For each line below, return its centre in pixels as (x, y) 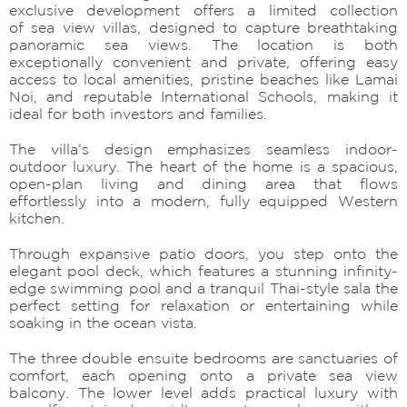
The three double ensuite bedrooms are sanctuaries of (203, 357)
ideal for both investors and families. (138, 113)
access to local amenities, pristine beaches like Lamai (203, 79)
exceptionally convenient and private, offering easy (203, 61)
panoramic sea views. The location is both (203, 44)
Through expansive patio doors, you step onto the (203, 253)
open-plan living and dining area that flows (203, 183)
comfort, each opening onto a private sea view (203, 375)
